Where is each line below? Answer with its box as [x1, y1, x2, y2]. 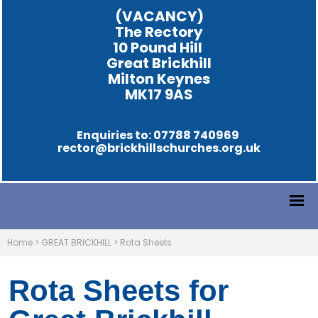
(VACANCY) [114, 6, 204, 27]
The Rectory [115, 22, 203, 43]
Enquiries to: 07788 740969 [77, 126, 241, 143]
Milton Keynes [108, 69, 210, 89]
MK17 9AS [125, 84, 193, 105]
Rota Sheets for [9, 274, 229, 308]
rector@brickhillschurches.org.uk [57, 139, 261, 156]
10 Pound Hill [113, 38, 205, 58]
